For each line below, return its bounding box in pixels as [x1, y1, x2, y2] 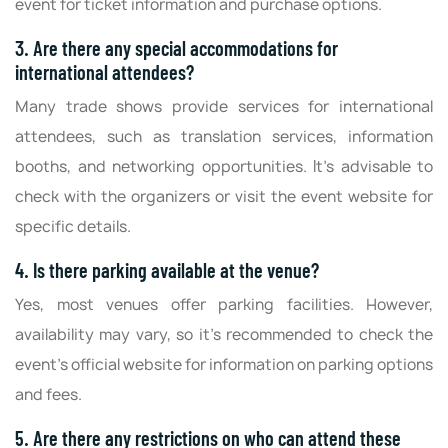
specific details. [15, 215, 131, 237]
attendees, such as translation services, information [15, 125, 433, 147]
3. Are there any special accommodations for [15, 35, 338, 60]
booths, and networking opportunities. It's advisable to [15, 155, 433, 177]
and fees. [15, 383, 82, 405]
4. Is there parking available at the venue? [15, 257, 319, 282]
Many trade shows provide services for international [15, 95, 433, 117]
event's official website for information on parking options [15, 353, 433, 375]
